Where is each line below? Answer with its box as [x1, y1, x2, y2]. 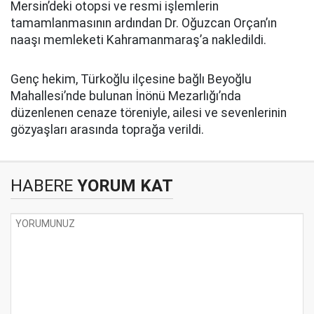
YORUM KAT [73, 176, 173, 196]
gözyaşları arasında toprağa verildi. [11, 123, 204, 137]
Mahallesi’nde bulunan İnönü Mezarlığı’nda [11, 89, 241, 104]
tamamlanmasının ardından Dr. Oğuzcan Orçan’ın [11, 16, 277, 31]
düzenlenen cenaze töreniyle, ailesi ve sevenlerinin [11, 106, 287, 121]
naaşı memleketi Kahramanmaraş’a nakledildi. [11, 33, 266, 48]
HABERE [11, 176, 73, 196]
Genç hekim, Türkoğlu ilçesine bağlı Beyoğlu [11, 72, 252, 87]
